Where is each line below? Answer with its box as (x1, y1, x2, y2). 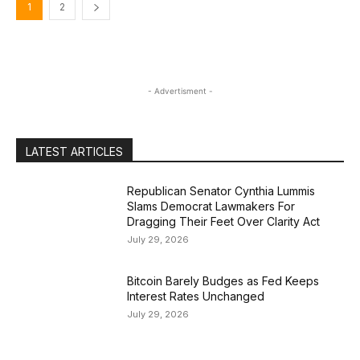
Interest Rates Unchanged (127, 288, 265, 303)
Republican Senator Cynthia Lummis (127, 184, 316, 198)
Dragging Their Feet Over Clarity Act (127, 215, 324, 228)
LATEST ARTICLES (26, 145, 123, 158)
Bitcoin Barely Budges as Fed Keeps (127, 273, 320, 288)
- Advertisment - (147, 86, 213, 96)
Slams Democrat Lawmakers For (127, 199, 296, 213)
